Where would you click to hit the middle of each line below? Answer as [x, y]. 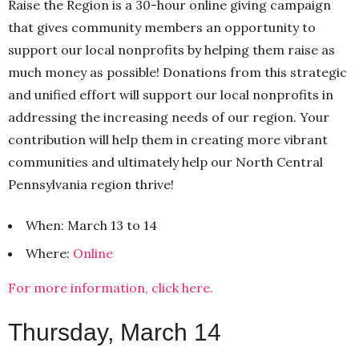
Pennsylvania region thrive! [91, 184]
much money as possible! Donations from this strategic [177, 72]
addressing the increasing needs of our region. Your [169, 117]
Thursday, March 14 [115, 332]
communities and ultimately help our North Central [165, 161]
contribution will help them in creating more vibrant [168, 139]
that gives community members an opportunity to [162, 27]
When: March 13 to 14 [91, 225]
